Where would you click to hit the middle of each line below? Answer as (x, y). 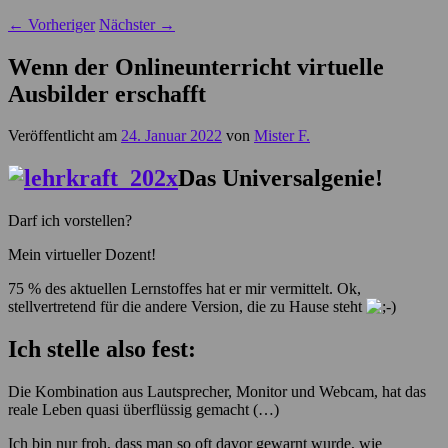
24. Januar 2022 (171, 136)
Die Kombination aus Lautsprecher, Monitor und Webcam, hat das (217, 392)
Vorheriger (59, 24)
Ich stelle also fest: (102, 349)
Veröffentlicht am (64, 136)
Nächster (129, 24)
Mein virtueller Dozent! (82, 255)
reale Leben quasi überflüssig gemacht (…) (143, 410)
